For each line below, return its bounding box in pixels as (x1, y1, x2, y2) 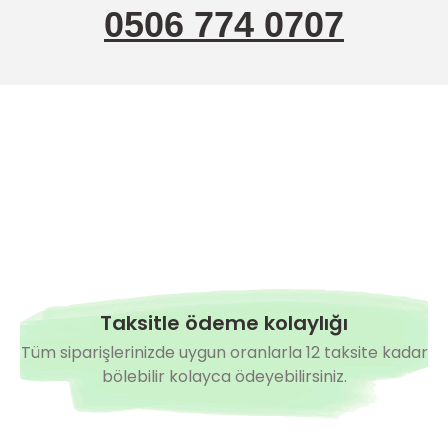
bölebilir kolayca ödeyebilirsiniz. (101, 365, 347, 388)
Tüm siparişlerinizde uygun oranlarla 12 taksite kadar (20, 341, 428, 364)
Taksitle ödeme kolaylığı (100, 309, 348, 337)
